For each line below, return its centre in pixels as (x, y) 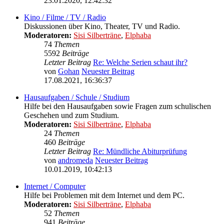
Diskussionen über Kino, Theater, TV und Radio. (102, 26)
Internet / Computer (55, 186)
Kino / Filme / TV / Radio (65, 17)
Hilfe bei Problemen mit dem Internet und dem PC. (104, 195)
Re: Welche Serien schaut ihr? (140, 62)
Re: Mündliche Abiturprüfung (140, 151)
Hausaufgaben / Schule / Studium (77, 97)
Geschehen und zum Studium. (71, 115)
